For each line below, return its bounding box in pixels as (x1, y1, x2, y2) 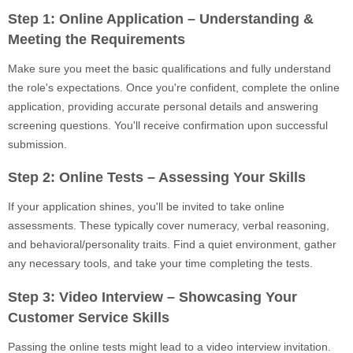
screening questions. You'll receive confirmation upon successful (8, 118, 328, 132)
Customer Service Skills (8, 309, 169, 325)
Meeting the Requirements (8, 31, 185, 47)
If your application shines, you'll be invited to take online (8, 200, 284, 214)
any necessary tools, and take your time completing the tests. (8, 257, 313, 270)
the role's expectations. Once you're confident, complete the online (8, 80, 340, 94)
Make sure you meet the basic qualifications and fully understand (8, 61, 331, 75)
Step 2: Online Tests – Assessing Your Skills (8, 169, 306, 186)
